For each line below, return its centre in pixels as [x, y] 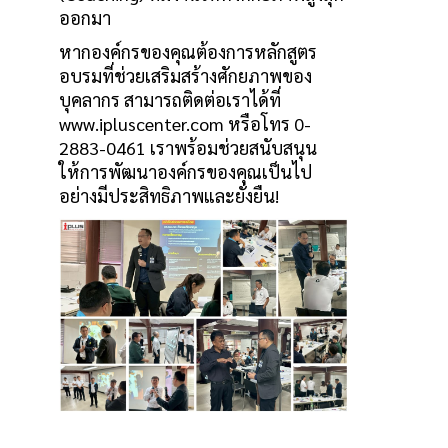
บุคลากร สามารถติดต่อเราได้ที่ [170, 99]
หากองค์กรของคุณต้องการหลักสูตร [188, 51]
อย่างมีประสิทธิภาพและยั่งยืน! [169, 195]
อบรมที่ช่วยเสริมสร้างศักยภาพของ [185, 75]
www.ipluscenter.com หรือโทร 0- [185, 123]
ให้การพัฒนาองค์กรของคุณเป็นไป [185, 171]
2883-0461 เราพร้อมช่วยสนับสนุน [188, 147]
